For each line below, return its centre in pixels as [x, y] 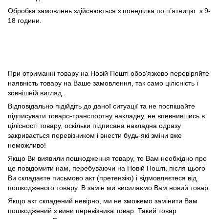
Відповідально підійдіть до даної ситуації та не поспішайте [101, 106]
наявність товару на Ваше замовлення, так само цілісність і [103, 83]
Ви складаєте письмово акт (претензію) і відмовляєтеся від [102, 178]
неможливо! [27, 145]
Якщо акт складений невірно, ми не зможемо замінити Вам [103, 201]
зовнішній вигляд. [36, 93]
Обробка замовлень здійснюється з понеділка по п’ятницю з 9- [109, 11]
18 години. [25, 20]
